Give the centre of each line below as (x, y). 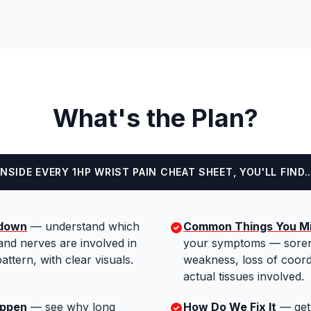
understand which (92, 226)
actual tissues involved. (244, 276)
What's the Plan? (155, 118)
